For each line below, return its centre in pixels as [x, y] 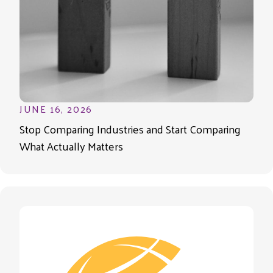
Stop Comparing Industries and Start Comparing [130, 129]
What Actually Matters [71, 146]
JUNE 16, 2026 [56, 108]
